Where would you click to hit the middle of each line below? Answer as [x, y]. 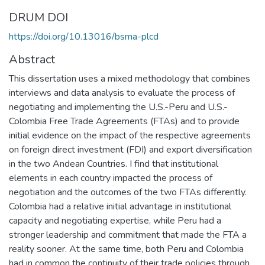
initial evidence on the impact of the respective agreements [130, 135]
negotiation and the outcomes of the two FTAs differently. [128, 192]
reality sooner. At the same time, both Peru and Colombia [126, 249]
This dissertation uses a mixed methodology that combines [130, 78]
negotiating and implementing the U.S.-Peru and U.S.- [118, 107]
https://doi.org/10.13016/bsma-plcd [84, 36]
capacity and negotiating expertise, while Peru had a [115, 220]
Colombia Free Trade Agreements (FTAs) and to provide [124, 121]
